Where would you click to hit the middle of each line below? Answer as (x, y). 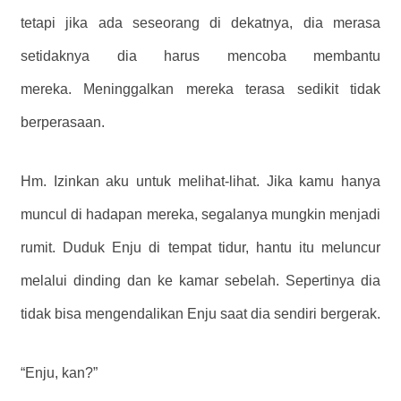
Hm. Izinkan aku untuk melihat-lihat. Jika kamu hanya (200, 182)
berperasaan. (63, 123)
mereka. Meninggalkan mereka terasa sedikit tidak (200, 90)
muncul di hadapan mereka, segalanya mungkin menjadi (200, 215)
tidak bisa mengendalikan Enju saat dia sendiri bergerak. (200, 314)
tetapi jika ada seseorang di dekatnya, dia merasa (200, 23)
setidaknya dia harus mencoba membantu (200, 56)
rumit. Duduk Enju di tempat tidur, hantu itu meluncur (200, 248)
